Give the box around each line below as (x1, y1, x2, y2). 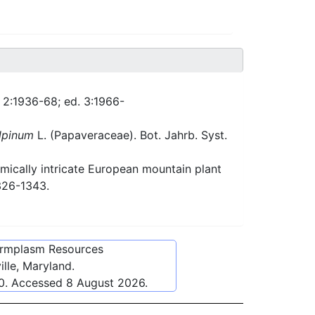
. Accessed (5, 276, 66, 290)
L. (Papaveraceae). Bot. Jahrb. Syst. (34, 128, 227, 143)
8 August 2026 (66, 276, 145, 290)
